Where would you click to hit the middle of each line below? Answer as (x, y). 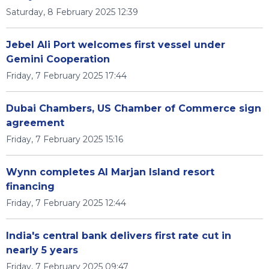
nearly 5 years (42, 250)
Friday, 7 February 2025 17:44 (66, 76)
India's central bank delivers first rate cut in (119, 236)
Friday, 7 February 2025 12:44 (66, 203)
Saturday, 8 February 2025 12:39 (72, 12)
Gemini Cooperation (58, 59)
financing (30, 186)
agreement (35, 123)
